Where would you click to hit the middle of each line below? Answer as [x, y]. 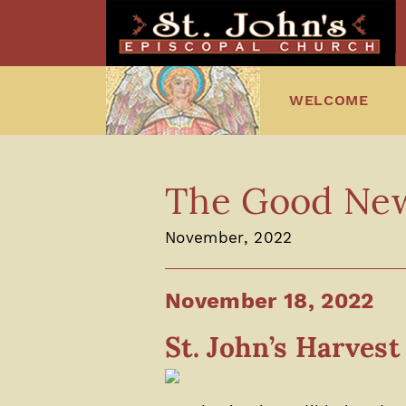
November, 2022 [229, 237]
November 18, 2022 [270, 300]
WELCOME [329, 100]
